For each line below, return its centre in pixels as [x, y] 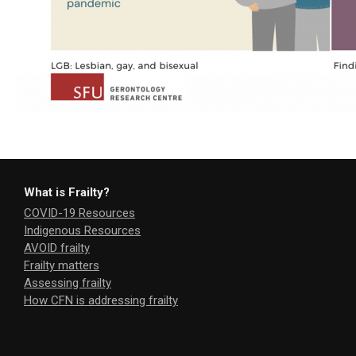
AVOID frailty [57, 248]
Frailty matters [62, 265]
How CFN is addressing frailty [101, 300]
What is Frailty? [67, 192]
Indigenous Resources [82, 230]
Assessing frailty [68, 282]
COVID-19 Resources [79, 213]
